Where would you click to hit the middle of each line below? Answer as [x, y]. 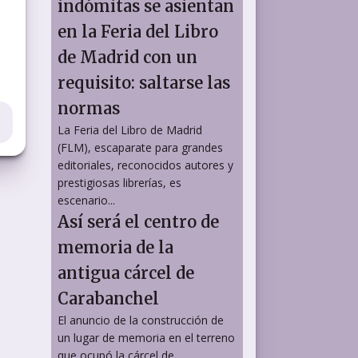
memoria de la [115, 247]
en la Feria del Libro [138, 32]
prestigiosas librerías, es [119, 183]
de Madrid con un [127, 57]
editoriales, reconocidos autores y [145, 165]
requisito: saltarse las [144, 83]
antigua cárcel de [126, 273]
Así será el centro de [138, 222]
